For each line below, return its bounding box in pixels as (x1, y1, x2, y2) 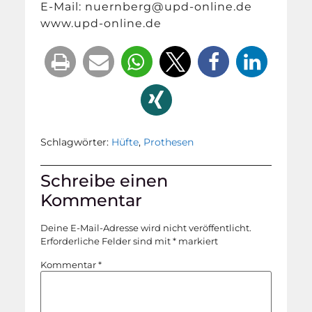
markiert (176, 235, 219, 247)
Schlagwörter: (40, 135, 112, 148)
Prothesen (143, 135, 194, 148)
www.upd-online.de (40, 17, 162, 31)
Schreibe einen (40, 170, 169, 191)
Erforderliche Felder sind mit (40, 235, 173, 247)
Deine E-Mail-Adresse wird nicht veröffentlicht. (40, 221, 252, 233)
